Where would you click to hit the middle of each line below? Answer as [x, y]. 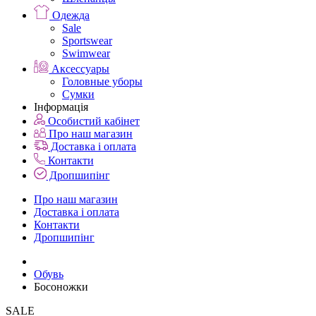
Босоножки [61, 287]
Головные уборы [102, 82]
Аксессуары [79, 69]
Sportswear [87, 41]
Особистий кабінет [92, 121]
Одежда [70, 16]
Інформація [61, 107]
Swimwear [86, 54]
